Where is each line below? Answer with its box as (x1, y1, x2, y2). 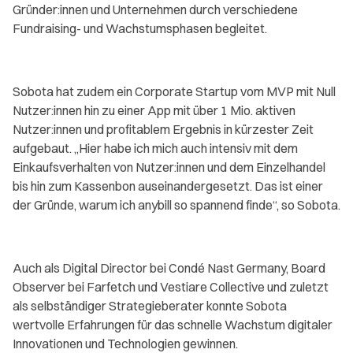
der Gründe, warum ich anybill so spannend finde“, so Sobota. (13, 197, 340, 213)
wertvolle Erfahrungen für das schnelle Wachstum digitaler (13, 317, 333, 333)
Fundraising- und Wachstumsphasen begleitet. (13, 20, 267, 36)
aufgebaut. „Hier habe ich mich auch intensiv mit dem (13, 140, 298, 156)
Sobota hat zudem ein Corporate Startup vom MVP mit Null (13, 84, 336, 99)
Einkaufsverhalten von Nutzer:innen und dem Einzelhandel (13, 159, 325, 175)
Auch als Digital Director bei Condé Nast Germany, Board (13, 260, 325, 276)
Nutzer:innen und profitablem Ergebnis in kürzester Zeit (13, 121, 314, 137)
